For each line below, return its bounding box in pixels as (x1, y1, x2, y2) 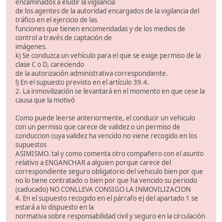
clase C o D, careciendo (15, 59, 84, 69)
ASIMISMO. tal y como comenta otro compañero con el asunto (15, 149, 204, 158)
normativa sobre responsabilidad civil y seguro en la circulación (15, 211, 205, 221)
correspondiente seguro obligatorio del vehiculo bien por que (15, 166, 203, 176)
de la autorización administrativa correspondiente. (15, 68, 168, 78)
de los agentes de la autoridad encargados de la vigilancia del (15, 6, 199, 15)
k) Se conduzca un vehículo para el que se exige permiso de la (15, 51, 201, 60)
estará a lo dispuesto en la (15, 202, 94, 212)
